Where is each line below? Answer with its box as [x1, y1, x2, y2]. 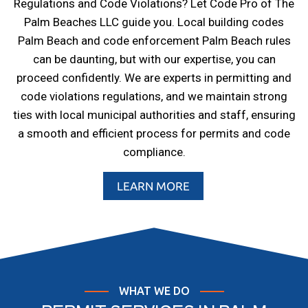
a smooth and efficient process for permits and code [18, 126, 290, 141]
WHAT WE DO [118, 285, 190, 298]
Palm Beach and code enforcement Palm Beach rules [17, 34, 291, 48]
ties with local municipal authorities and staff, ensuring [12, 108, 296, 122]
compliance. [122, 145, 186, 159]
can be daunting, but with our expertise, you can [32, 52, 276, 67]
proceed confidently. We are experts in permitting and [16, 71, 291, 85]
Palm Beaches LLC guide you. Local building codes [24, 15, 284, 30]
